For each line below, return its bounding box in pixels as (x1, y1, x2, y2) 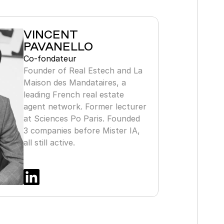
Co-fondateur (23, 53, 76, 63)
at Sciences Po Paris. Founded (23, 113, 140, 123)
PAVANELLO (23, 40, 93, 52)
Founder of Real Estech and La (23, 65, 142, 75)
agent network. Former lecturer (23, 101, 146, 111)
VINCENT (23, 28, 78, 40)
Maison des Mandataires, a (23, 77, 126, 87)
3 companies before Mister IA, (23, 125, 140, 135)
